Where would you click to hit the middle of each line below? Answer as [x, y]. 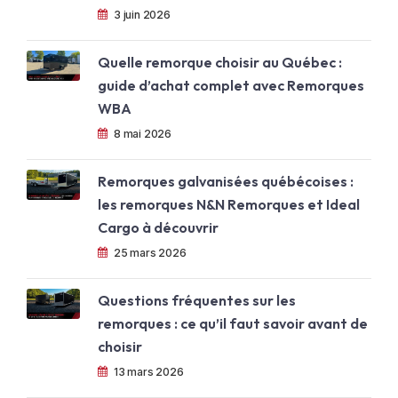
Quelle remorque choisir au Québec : [220, 63]
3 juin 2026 [142, 15]
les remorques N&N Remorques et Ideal [229, 205]
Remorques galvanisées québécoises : [226, 182]
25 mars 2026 [150, 253]
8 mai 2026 [143, 134]
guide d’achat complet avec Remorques [231, 86]
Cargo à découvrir [158, 228]
